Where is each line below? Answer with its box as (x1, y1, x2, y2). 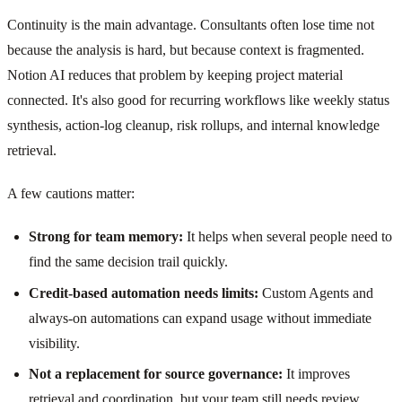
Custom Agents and (258, 284, 373, 301)
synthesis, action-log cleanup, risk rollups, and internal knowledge (7, 118, 380, 134)
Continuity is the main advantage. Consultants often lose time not (7, 17, 374, 33)
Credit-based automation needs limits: (29, 284, 258, 301)
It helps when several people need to (183, 229, 392, 245)
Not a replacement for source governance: (29, 365, 283, 381)
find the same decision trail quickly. (29, 254, 228, 270)
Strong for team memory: (29, 229, 183, 245)
